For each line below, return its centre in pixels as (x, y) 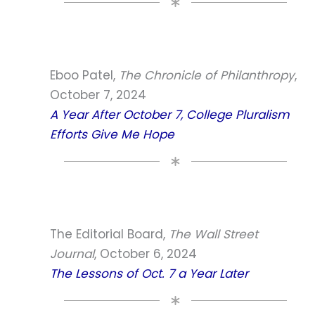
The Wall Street (213, 234)
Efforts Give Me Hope (112, 134)
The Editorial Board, (109, 234)
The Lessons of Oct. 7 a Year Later (149, 274)
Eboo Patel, (84, 75)
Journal (72, 254)
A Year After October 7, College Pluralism (170, 114)
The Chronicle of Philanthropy (207, 75)
